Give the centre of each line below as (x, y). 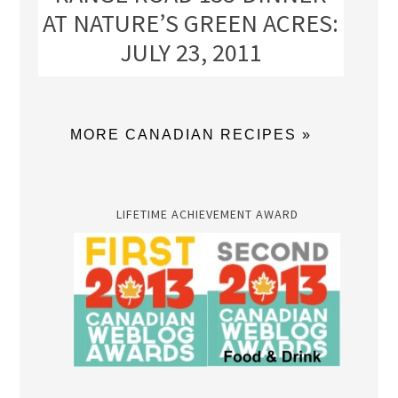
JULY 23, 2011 (191, 53)
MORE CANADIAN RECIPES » (191, 135)
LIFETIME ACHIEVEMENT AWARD (207, 215)
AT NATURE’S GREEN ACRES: (191, 24)
